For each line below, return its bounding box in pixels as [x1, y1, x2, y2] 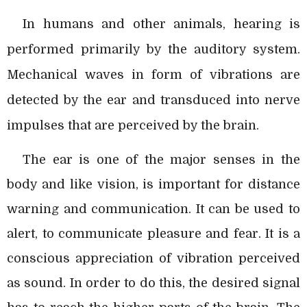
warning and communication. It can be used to [7, 201, 300, 216]
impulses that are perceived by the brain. [7, 118, 259, 132]
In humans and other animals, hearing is [23, 16, 300, 31]
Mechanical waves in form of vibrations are [7, 67, 300, 82]
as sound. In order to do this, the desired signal [7, 275, 300, 290]
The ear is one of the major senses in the [23, 152, 300, 167]
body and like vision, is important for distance [7, 177, 300, 191]
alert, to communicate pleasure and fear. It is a [7, 226, 300, 241]
